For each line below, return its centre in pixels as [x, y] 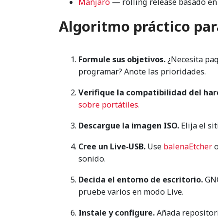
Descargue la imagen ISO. [129, 126]
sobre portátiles [108, 105]
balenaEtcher [188, 147]
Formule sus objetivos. [122, 60]
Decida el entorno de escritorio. [141, 180]
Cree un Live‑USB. [112, 147]
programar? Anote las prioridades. [142, 72]
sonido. [92, 159]
